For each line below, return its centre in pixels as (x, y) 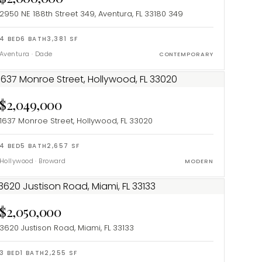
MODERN (199, 161)
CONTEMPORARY (186, 54)
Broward (52, 161)
